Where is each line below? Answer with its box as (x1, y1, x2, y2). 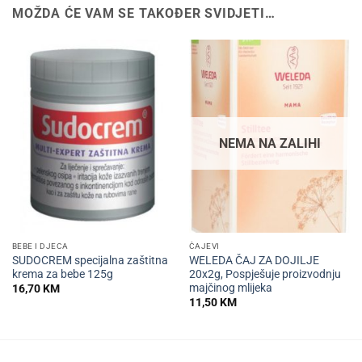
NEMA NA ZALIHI (218, 135, 321, 151)
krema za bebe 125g (11, 267, 113, 280)
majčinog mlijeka (188, 280, 272, 294)
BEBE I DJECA (11, 241, 69, 250)
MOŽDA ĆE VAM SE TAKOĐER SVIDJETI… (12, 6, 276, 22)
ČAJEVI (188, 241, 220, 250)
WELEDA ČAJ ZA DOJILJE (188, 253, 319, 267)
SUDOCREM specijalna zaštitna (11, 253, 168, 267)
